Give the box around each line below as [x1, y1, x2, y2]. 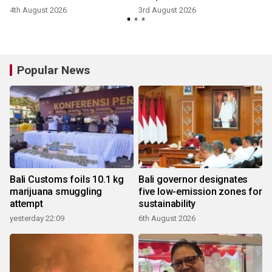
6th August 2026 [138, 214, 195, 223]
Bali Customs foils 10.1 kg [10, 174, 124, 186]
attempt [10, 198, 43, 210]
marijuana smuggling [10, 186, 103, 198]
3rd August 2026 [138, 5, 196, 15]
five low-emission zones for [138, 186, 262, 198]
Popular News [17, 63, 90, 78]
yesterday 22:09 [10, 214, 64, 223]
